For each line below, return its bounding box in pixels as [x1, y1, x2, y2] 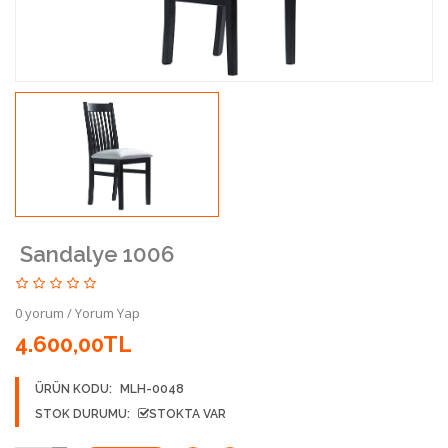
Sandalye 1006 [20, 240, 174, 267]
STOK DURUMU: [35, 406, 130, 421]
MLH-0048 [120, 381, 184, 396]
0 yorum [15, 303, 64, 322]
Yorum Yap [75, 303, 140, 322]
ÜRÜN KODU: [35, 381, 115, 396]
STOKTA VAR [149, 406, 226, 421]
